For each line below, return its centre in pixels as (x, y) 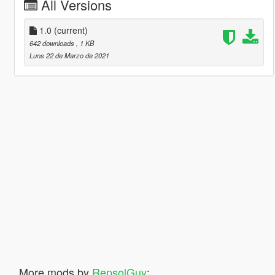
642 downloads (52, 43)
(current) (71, 30)
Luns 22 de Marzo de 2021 (69, 55)
